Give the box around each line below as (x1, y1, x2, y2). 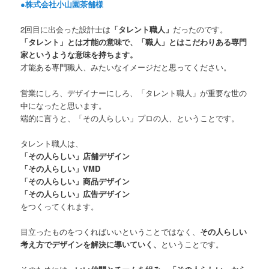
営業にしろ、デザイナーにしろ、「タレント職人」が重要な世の (20, 86, 247, 98)
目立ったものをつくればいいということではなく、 (20, 225, 201, 237)
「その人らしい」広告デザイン (20, 187, 130, 199)
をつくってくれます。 (20, 200, 99, 212)
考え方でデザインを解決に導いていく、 (20, 238, 162, 250)
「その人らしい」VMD (20, 162, 101, 174)
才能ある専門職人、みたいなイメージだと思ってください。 (20, 61, 232, 73)
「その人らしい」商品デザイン (20, 175, 130, 187)
